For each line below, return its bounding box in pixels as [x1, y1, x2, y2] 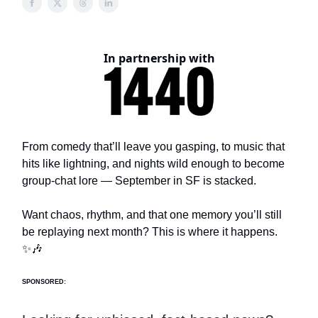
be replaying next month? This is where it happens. [22, 226, 278, 238]
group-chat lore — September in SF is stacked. [22, 175, 256, 187]
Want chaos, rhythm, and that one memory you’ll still [22, 209, 282, 221]
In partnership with [103, 50, 215, 66]
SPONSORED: [22, 278, 66, 286]
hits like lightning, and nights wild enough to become [22, 158, 285, 170]
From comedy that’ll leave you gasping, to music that [22, 141, 285, 153]
